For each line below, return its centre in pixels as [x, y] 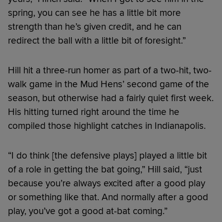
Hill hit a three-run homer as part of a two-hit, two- [110, 71]
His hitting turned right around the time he [94, 112]
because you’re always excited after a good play [107, 184]
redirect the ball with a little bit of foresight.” [97, 41]
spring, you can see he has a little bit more [94, 13]
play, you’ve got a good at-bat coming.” [88, 211]
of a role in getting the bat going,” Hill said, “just [105, 170]
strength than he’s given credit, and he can [95, 27]
